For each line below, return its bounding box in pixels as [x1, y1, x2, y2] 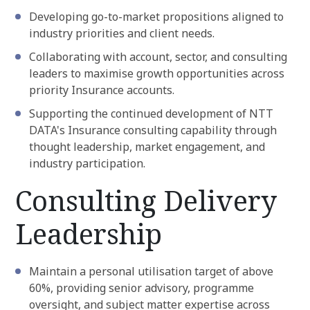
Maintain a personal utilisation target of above [29, 264, 273, 279]
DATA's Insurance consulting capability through [29, 122, 277, 138]
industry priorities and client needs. [29, 26, 215, 41]
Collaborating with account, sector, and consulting [29, 49, 287, 64]
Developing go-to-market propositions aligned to [29, 9, 284, 24]
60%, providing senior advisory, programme [29, 280, 254, 295]
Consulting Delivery [15, 181, 277, 219]
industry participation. [29, 156, 145, 171]
